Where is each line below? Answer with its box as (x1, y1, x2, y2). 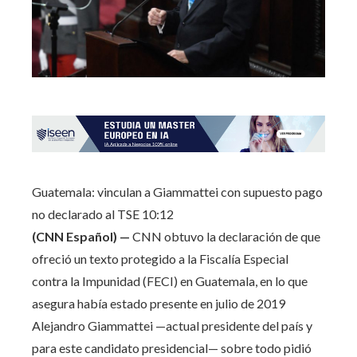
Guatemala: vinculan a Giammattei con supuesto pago (32, 183, 323, 199)
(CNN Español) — (32, 228, 130, 244)
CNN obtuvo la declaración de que (130, 228, 320, 244)
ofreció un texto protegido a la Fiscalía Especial (32, 250, 288, 266)
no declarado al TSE (32, 206, 142, 222)
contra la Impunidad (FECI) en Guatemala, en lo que (32, 273, 308, 288)
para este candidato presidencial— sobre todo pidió (32, 339, 312, 355)
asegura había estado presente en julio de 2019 (32, 295, 285, 311)
